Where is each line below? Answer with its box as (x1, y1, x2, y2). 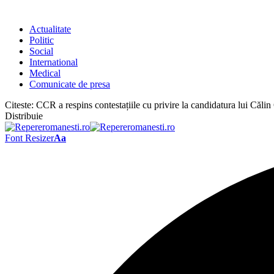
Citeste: (5, 100, 34, 110)
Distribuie (5, 111, 43, 121)
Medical (29, 68, 61, 78)
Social (29, 46, 53, 56)
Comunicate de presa (29, 79, 110, 89)
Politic (29, 35, 54, 45)
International (29, 57, 78, 67)
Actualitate (29, 24, 71, 34)
